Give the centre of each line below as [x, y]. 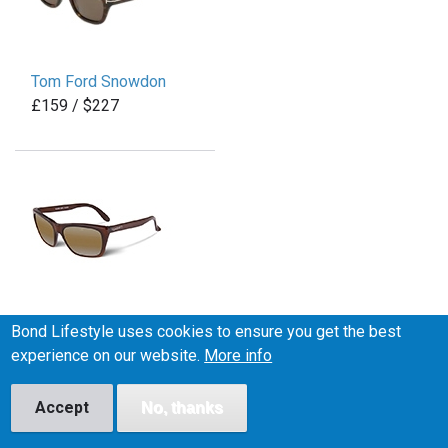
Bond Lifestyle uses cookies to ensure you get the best [206, 331]
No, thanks [182, 407]
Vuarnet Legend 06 [97, 322]
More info [238, 355]
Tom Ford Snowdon [98, 82]
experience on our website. [108, 355]
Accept [62, 407]
